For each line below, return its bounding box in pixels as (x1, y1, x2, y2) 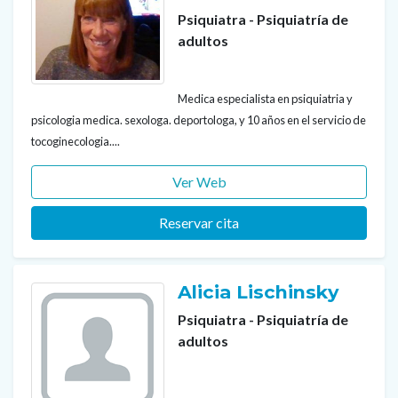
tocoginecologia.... (31, 133, 120, 148)
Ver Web (171, 172, 227, 190)
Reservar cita (159, 213, 239, 231)
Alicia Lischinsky (178, 280, 344, 303)
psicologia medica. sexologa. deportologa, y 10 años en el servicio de (31, 112, 366, 127)
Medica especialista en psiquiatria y (178, 91, 353, 106)
